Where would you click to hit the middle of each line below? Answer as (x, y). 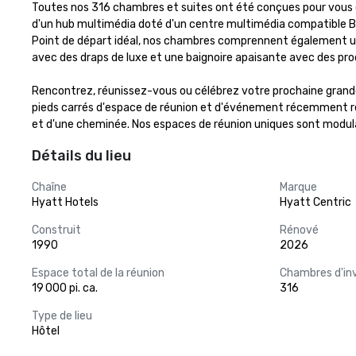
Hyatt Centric (315, 202)
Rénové (299, 230)
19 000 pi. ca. (65, 288)
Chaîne (49, 187)
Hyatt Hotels (65, 202)
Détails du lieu (81, 156)
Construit (56, 230)
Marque (298, 187)
